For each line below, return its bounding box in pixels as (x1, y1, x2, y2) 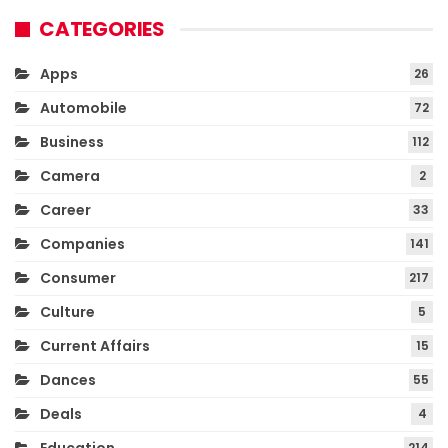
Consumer (40, 268, 116, 289)
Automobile (40, 98, 127, 119)
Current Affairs (40, 336, 150, 357)
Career (40, 200, 91, 221)
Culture (40, 302, 95, 323)
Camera (40, 166, 100, 187)
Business (40, 132, 104, 153)
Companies (40, 234, 125, 255)
